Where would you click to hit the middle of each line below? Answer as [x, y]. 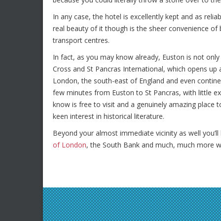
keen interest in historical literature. [109, 116]
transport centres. [81, 40]
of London [70, 145]
